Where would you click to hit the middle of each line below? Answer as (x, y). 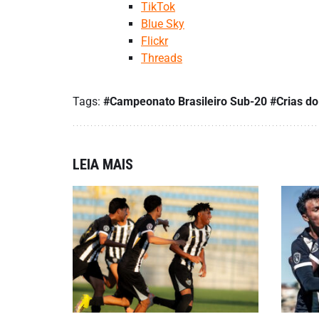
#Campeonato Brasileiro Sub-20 (185, 101)
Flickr (155, 41)
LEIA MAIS (103, 164)
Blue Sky (163, 23)
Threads (162, 58)
